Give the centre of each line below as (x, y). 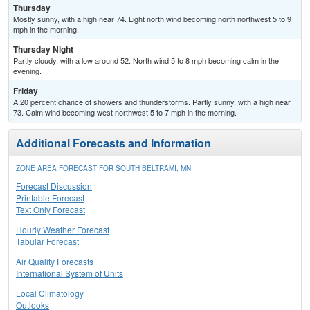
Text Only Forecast (51, 210)
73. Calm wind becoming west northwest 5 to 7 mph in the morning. (125, 112)
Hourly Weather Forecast (63, 230)
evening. (27, 71)
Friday (26, 91)
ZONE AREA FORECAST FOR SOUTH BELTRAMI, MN (103, 168)
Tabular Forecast (47, 241)
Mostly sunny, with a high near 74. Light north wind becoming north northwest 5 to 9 (152, 19)
